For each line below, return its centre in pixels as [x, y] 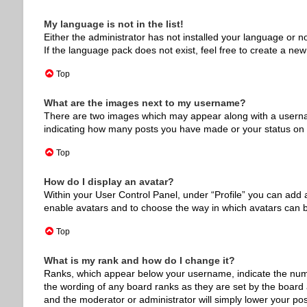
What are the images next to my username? [145, 103]
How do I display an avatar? [109, 182]
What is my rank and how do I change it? [139, 260]
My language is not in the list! [113, 24]
